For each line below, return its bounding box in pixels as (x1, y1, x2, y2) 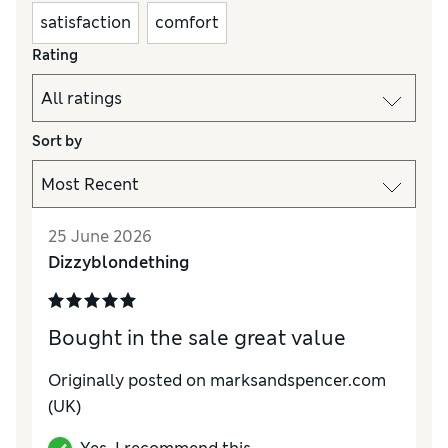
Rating (32, 46, 78, 65)
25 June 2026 (48, 226, 152, 248)
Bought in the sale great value (48, 325, 346, 352)
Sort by (32, 132, 82, 151)
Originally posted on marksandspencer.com (48, 370, 386, 392)
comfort (155, 12, 219, 34)
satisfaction (40, 12, 131, 34)
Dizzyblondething (48, 252, 190, 274)
